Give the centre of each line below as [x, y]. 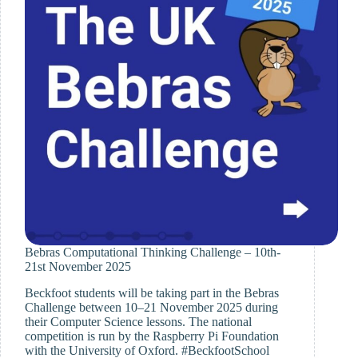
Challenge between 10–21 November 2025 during [151, 308]
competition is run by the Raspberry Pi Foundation [152, 336]
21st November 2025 [78, 267]
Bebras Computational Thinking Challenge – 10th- [153, 253]
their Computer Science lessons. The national [138, 322]
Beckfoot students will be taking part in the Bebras [152, 293]
